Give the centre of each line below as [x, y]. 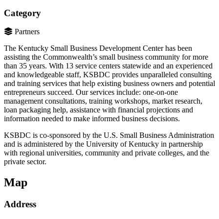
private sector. [25, 162]
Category [22, 13]
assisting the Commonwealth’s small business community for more [106, 57]
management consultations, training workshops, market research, [103, 101]
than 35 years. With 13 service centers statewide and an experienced [108, 66]
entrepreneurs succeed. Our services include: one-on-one [91, 92]
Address [20, 204]
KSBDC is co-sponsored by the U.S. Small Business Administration [109, 135]
